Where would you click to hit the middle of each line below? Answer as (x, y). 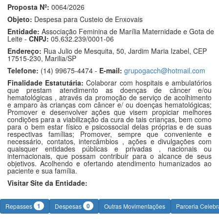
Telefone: (23, 70)
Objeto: (20, 19)
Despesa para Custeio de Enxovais (88, 19)
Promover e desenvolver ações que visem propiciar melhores (109, 112)
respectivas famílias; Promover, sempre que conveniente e (109, 134)
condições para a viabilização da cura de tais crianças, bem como (109, 119)
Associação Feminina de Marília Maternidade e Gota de (127, 31)
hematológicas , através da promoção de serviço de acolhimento (109, 97)
